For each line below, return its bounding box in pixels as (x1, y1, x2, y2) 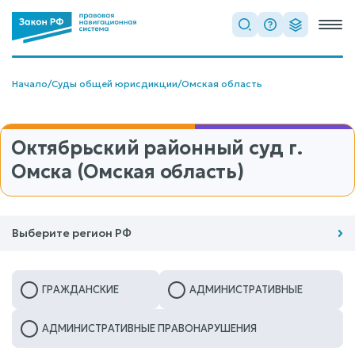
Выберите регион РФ (12, 226, 132, 240)
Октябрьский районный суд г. (11, 136, 303, 160)
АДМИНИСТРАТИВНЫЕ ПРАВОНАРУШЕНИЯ (42, 323, 257, 334)
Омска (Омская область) (11, 160, 244, 184)
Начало (12, 78, 48, 90)
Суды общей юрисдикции (52, 78, 177, 90)
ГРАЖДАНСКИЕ (42, 284, 119, 296)
